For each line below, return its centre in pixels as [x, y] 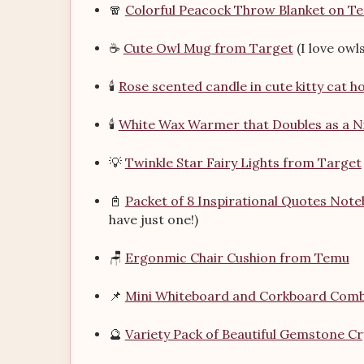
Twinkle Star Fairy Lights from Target [243, 162]
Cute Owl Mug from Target [208, 48]
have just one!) [153, 219]
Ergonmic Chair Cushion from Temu [237, 258]
